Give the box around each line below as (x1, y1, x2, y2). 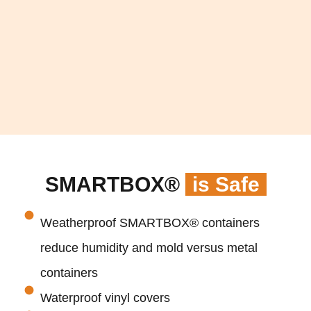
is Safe (192, 173, 260, 196)
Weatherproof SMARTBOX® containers (40, 216, 260, 230)
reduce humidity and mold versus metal (40, 241, 258, 255)
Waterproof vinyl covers (40, 291, 170, 305)
